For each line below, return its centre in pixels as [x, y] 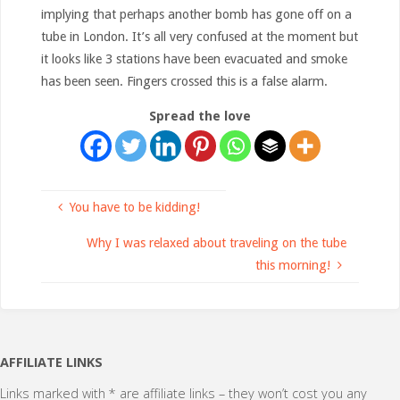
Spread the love [200, 117]
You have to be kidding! [135, 208]
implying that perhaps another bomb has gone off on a [196, 14]
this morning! [292, 265]
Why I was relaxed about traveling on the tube [217, 242]
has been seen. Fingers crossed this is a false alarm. [184, 81]
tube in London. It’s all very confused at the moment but [199, 36]
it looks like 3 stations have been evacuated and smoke [194, 58]
